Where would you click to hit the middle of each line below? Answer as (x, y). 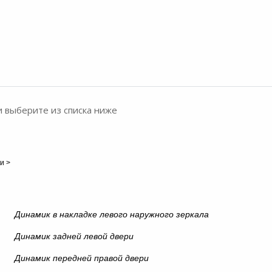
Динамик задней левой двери (74, 236)
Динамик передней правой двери (81, 258)
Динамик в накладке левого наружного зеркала (111, 214)
